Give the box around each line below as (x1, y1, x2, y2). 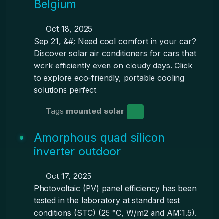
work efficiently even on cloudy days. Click (33, 61, 192, 70)
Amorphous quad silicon (33, 131, 165, 145)
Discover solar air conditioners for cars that (33, 48, 196, 58)
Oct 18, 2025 (43, 24, 92, 34)
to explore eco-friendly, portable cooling (33, 73, 184, 83)
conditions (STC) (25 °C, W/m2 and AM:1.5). (33, 208, 197, 218)
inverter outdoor (33, 144, 121, 158)
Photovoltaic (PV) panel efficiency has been (33, 183, 197, 193)
